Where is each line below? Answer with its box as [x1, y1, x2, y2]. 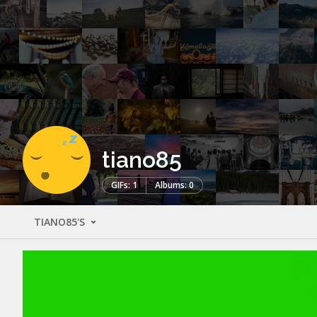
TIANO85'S [34, 214, 88, 229]
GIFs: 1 [111, 178, 137, 191]
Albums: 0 [155, 178, 194, 191]
